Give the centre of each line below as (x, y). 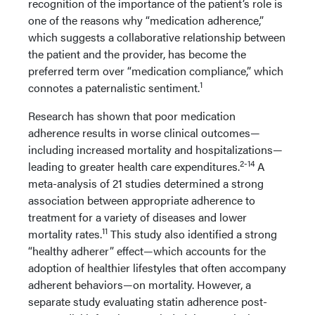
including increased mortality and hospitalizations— (155, 149)
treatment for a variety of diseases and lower (137, 217)
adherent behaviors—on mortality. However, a (140, 284)
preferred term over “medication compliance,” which (156, 71)
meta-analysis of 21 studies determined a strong (146, 183)
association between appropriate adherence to (142, 200)
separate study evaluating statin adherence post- (148, 301)
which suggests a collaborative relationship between (157, 37)
